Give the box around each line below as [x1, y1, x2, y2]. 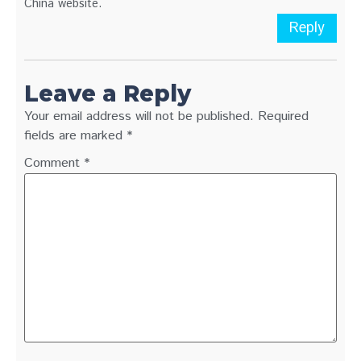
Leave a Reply [24, 80, 191, 108]
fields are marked [24, 127, 127, 146]
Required [258, 107, 309, 127]
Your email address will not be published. [24, 107, 254, 127]
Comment [24, 153, 84, 172]
